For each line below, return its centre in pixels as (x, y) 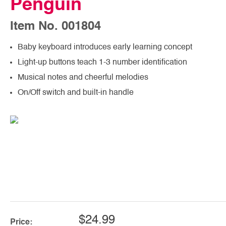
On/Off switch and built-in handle (76, 93)
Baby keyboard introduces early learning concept (105, 47)
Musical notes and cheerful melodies (83, 77)
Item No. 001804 (55, 26)
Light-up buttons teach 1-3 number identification (102, 62)
